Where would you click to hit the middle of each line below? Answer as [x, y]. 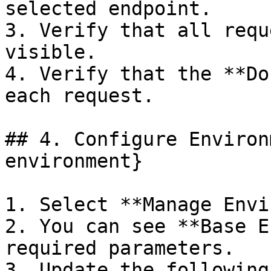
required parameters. [120, 248]
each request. [80, 96]
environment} [74, 161]
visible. [51, 52]
